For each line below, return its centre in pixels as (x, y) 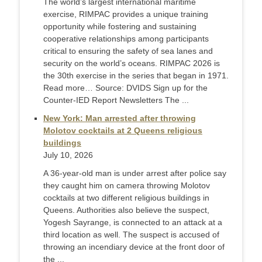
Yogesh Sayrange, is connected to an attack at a (133, 223)
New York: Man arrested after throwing (120, 118)
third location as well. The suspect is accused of (131, 235)
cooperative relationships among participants (126, 39)
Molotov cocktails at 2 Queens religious (123, 131)
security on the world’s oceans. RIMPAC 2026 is (132, 63)
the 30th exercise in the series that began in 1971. (136, 76)
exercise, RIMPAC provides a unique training (126, 14)
